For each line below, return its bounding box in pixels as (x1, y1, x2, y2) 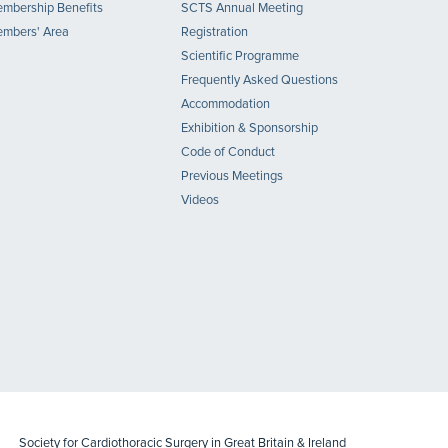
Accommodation (181, 98, 270, 111)
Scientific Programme (181, 50, 299, 63)
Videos (181, 194, 219, 207)
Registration (181, 26, 248, 39)
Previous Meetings (181, 170, 283, 183)
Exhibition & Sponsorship (181, 122, 318, 135)
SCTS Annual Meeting (181, 2, 303, 15)
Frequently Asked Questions (181, 74, 338, 87)
